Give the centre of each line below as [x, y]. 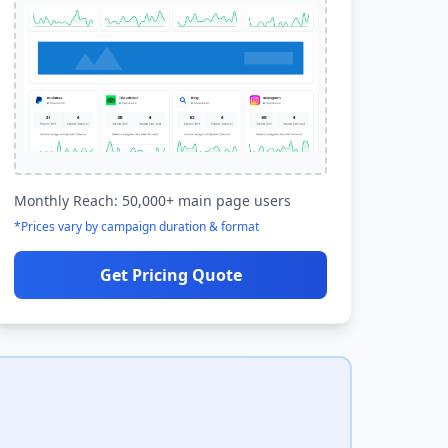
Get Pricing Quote [170, 275]
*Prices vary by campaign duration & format [137, 226]
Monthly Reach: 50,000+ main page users [153, 200]
